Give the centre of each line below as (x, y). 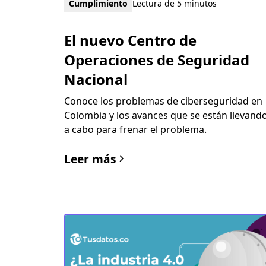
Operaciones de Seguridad (156, 59)
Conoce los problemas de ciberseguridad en (163, 101)
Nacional (96, 79)
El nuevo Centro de (130, 40)
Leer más (90, 159)
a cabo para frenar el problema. (135, 129)
